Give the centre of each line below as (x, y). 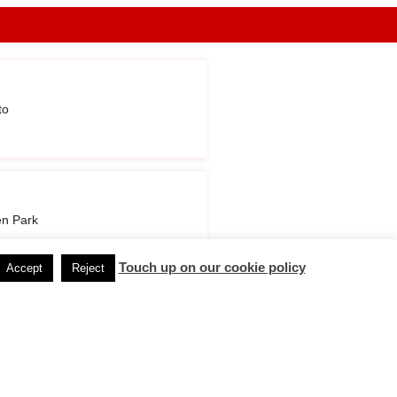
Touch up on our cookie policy (212, 267)
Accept (24, 268)
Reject (88, 268)
